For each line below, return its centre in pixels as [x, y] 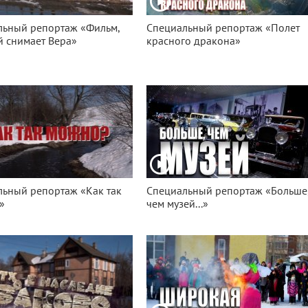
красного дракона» [194, 41]
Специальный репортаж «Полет [223, 28]
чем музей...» [178, 204]
